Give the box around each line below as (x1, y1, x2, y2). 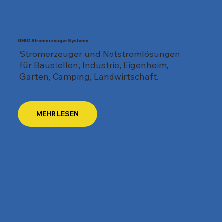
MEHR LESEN (36, 109, 79, 118)
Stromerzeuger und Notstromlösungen (19, 48, 180, 60)
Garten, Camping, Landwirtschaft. (19, 71, 159, 83)
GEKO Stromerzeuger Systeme (18, 38, 89, 44)
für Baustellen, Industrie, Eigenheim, (19, 59, 168, 71)
